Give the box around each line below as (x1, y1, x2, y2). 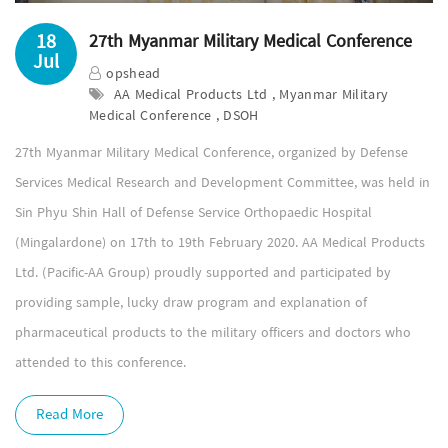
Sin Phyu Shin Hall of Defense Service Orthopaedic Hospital (15, 201, 372, 225)
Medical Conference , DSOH (89, 104, 259, 128)
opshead (106, 62, 161, 86)
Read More (36, 402, 103, 427)
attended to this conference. (15, 351, 186, 375)
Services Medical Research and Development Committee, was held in (15, 171, 430, 195)
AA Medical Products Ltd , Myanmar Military (109, 83, 389, 107)
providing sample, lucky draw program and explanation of (15, 291, 367, 315)
